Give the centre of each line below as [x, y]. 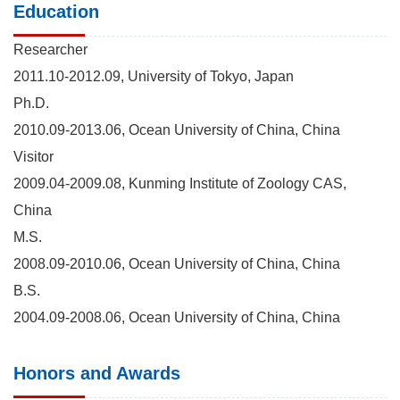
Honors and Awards [97, 373]
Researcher [50, 49]
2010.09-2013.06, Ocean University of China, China [177, 129]
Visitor [33, 156]
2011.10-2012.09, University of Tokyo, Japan [154, 76]
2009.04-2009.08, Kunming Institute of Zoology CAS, [180, 183]
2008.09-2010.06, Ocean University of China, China [177, 263]
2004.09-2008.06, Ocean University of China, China [177, 317]
